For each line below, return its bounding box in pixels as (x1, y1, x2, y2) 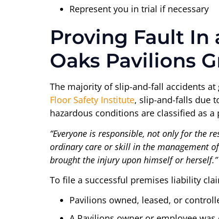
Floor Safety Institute (50, 94, 134, 106)
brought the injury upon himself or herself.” (50, 153, 218, 166)
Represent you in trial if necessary (69, 3, 209, 15)
